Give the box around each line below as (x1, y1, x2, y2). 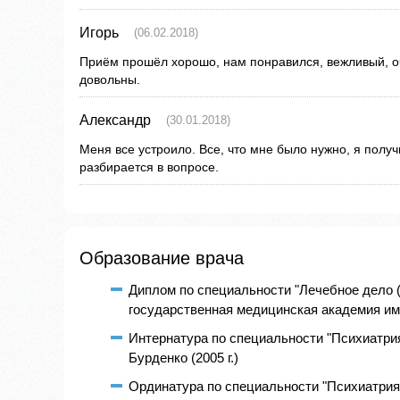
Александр (79, 112, 151, 129)
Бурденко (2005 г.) (129, 350, 238, 366)
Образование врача (79, 248, 244, 269)
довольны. (79, 72, 140, 87)
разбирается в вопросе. (79, 160, 219, 175)
